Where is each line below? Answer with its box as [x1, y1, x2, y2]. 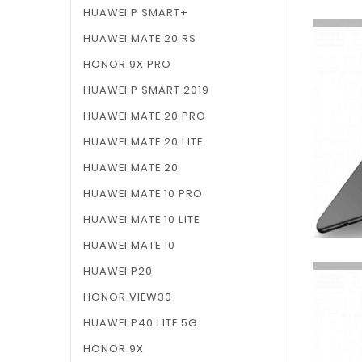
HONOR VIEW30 [83, 289, 172, 305]
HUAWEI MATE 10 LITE [83, 212, 200, 227]
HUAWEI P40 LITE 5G [83, 315, 197, 330]
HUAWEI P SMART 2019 [83, 82, 209, 98]
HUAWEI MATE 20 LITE [83, 134, 203, 149]
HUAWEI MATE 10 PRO [83, 186, 203, 201]
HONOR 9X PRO [83, 57, 171, 72]
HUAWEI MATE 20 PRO [83, 108, 206, 124]
